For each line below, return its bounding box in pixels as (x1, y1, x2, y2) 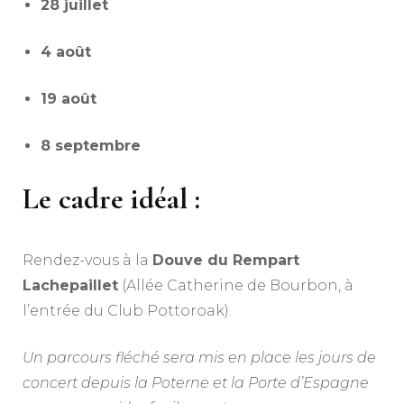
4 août (41, 42, 91, 60)
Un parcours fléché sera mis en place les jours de (23, 348, 376, 366)
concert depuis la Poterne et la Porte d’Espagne (23, 373, 369, 391)
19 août (41, 89, 96, 107)
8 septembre (41, 136, 141, 154)
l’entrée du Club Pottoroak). (23, 301, 232, 319)
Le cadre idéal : (23, 180, 200, 216)
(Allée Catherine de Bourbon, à (118, 276, 353, 294)
